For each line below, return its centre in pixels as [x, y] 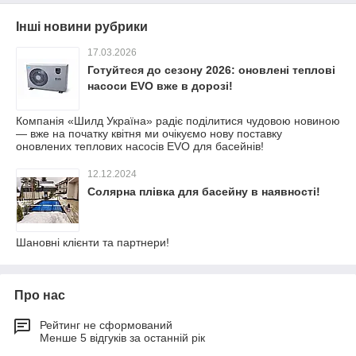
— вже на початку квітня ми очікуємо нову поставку [149, 133]
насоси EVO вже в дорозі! [160, 86]
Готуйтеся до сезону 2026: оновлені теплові [211, 70]
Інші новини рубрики [82, 27]
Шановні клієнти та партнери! [93, 242]
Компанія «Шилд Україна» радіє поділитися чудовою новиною [178, 121]
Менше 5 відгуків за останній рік [122, 338]
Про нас [40, 295]
